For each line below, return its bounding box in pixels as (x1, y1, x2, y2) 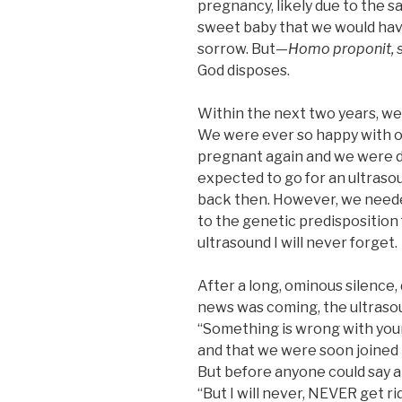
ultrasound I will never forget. (197, 233, 398, 251)
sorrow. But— (197, 39, 288, 57)
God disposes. (197, 61, 290, 79)
